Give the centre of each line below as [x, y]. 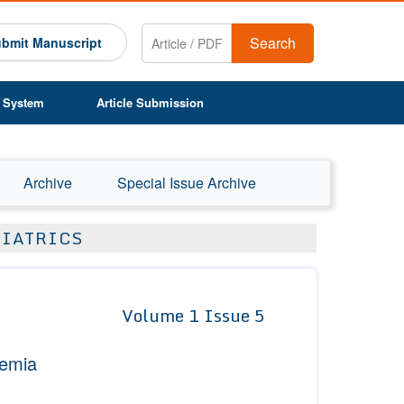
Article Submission [150, 102]
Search [273, 43]
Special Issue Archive [187, 183]
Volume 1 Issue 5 [193, 316]
